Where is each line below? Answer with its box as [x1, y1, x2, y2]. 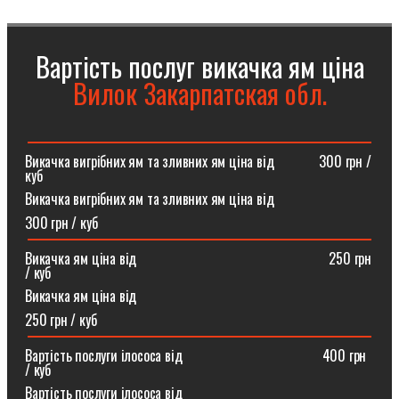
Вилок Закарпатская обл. [72, 73, 327, 113]
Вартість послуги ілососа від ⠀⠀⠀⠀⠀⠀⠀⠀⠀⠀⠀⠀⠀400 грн [25, 345, 367, 366]
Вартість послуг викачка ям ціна [35, 46, 364, 86]
